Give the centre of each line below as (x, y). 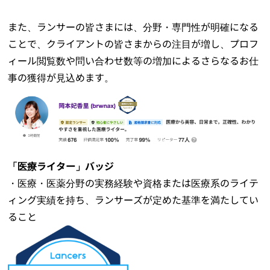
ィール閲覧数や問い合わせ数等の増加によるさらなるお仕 (133, 61)
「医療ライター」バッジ (61, 167)
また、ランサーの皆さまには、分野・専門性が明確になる (133, 27)
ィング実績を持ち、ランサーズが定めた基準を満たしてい (133, 200)
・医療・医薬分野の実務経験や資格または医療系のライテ (133, 184)
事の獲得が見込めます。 (61, 77)
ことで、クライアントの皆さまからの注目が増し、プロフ (133, 44)
